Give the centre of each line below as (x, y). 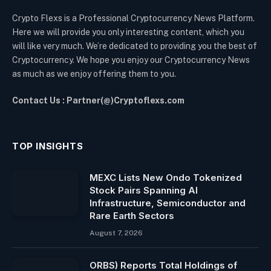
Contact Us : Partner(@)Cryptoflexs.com (98, 100)
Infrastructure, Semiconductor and (168, 203)
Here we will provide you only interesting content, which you (128, 32)
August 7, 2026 (116, 233)
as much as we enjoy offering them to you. (94, 73)
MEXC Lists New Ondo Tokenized (166, 177)
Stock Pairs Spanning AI (144, 190)
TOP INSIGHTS (48, 146)
